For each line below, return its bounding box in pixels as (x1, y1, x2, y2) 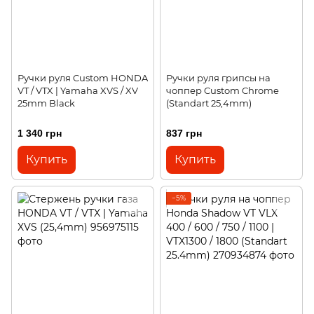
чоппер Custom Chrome (166, 85, 279, 97)
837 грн (166, 128, 202, 139)
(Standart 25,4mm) (166, 97, 252, 109)
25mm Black (18, 97, 75, 109)
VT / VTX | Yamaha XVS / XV (18, 85, 138, 97)
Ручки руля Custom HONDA (18, 72, 148, 84)
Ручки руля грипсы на (166, 72, 271, 84)
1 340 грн (18, 128, 62, 139)
